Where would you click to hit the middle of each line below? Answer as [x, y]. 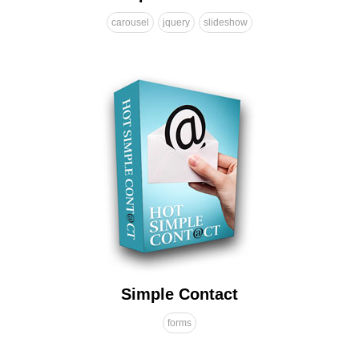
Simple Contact [179, 294]
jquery [176, 22]
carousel [130, 22]
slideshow [225, 22]
